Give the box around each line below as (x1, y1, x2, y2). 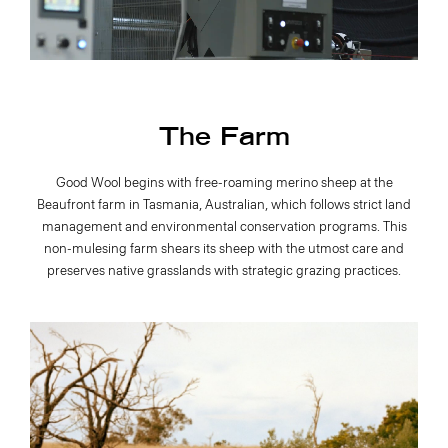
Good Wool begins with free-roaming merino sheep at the (55, 174, 393, 190)
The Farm (158, 123, 290, 151)
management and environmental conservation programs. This (41, 218, 407, 234)
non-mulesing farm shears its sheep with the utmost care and (44, 240, 404, 256)
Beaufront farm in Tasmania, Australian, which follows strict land (37, 196, 411, 212)
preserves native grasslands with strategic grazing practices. (47, 262, 401, 278)
